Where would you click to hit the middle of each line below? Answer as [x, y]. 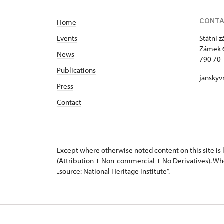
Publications [76, 70]
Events [67, 38]
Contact [69, 102]
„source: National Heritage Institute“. [113, 171]
